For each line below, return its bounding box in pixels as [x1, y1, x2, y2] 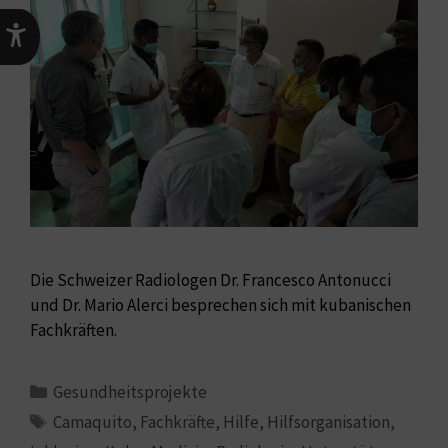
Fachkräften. [30, 319, 117, 342]
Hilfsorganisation [267, 411, 391, 434]
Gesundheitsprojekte [53, 381, 208, 404]
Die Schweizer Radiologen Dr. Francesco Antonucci [30, 269, 391, 292]
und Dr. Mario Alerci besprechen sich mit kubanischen [30, 294, 411, 317]
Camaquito [53, 411, 133, 434]
